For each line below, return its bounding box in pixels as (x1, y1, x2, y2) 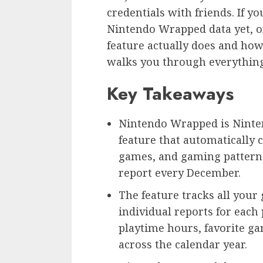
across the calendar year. (119, 237, 247, 252)
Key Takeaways (107, 81, 234, 107)
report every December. (119, 166, 241, 180)
